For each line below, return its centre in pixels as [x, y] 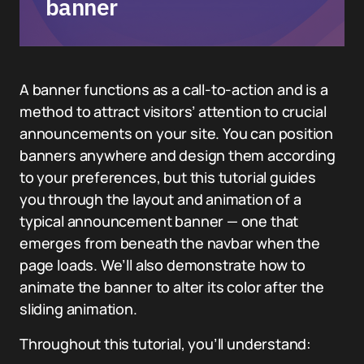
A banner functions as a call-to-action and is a [174, 89]
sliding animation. [78, 309]
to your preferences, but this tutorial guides [168, 177]
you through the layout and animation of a [160, 199]
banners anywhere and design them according [178, 155]
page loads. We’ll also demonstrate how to [162, 265]
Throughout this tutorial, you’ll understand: [166, 344]
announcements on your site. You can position [177, 133]
